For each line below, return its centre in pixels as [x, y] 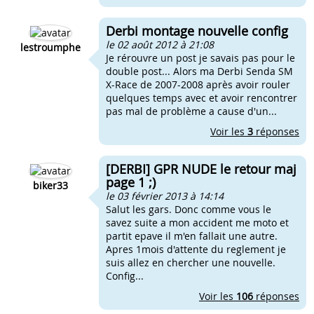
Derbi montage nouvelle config [197, 31]
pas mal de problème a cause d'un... [191, 111]
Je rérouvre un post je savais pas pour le [200, 58]
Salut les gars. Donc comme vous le [189, 209]
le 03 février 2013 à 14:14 [165, 196]
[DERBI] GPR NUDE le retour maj [201, 169]
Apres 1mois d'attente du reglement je [196, 249]
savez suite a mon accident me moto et [197, 223]
